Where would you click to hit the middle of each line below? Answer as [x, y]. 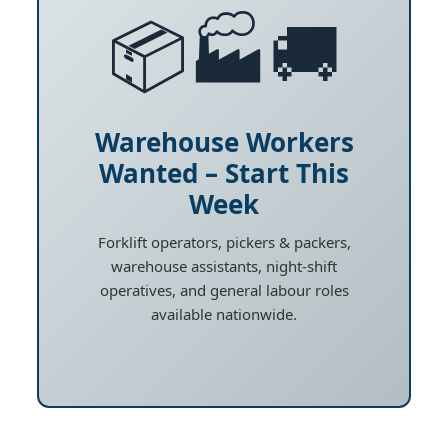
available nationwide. [224, 313]
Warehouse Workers [224, 141]
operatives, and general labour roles [224, 289]
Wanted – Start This [224, 172]
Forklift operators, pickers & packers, [224, 241]
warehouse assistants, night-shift [224, 265]
